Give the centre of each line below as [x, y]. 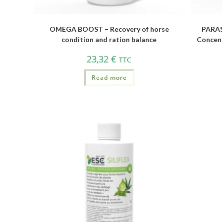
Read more [109, 77]
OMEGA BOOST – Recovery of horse [109, 29]
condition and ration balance [109, 39]
